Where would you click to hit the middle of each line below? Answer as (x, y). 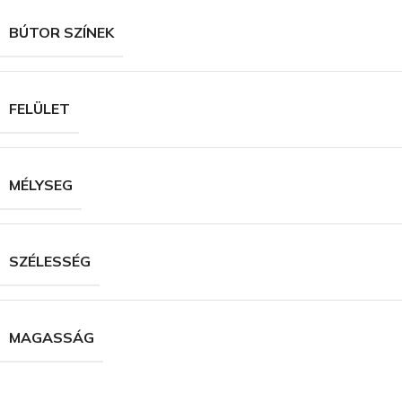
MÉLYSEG (41, 185)
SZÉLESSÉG (50, 262)
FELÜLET (39, 109)
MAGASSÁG (52, 338)
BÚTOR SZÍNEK (61, 33)
